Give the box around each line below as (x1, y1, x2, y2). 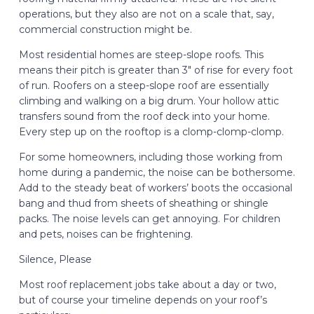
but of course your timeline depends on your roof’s (18, 293, 267, 306)
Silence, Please (18, 252, 92, 266)
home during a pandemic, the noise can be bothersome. (18, 165, 295, 179)
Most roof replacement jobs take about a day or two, (18, 278, 276, 291)
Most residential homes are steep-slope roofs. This (18, 48, 264, 61)
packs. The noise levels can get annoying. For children (18, 212, 280, 225)
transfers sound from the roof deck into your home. (18, 109, 270, 123)
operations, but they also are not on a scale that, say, (18, 7, 274, 20)
